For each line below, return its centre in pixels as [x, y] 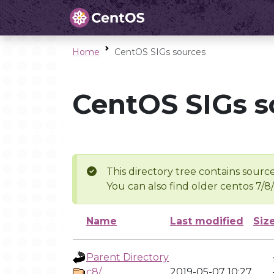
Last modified [207, 221]
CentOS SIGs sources [160, 52]
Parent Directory [128, 257]
